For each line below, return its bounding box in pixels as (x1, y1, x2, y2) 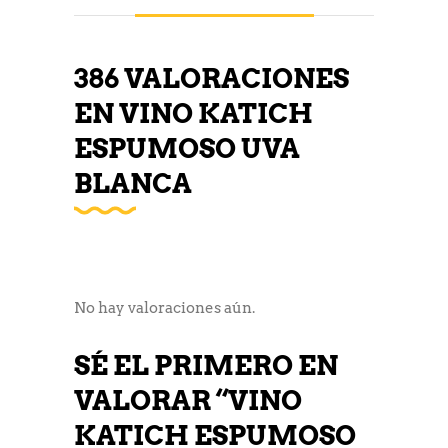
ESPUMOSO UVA (74, 131, 300, 165)
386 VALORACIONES (74, 61, 349, 95)
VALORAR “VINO (74, 383, 302, 417)
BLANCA (74, 166, 192, 200)
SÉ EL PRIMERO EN (74, 348, 338, 382)
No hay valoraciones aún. (74, 298, 255, 317)
